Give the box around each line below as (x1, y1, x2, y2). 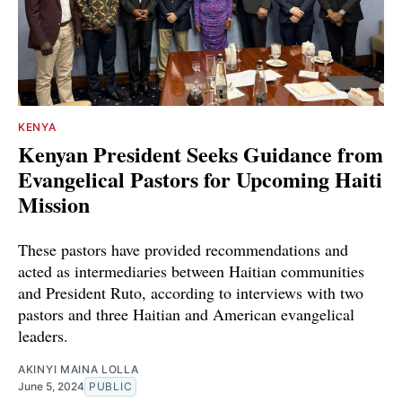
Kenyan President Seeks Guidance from (18, 137, 383, 170)
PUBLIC (89, 379, 133, 393)
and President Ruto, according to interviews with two (18, 281, 363, 303)
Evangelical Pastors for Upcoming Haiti (18, 162, 382, 195)
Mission (18, 188, 90, 220)
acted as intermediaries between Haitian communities (18, 259, 364, 282)
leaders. (18, 324, 68, 346)
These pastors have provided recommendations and (18, 238, 348, 260)
